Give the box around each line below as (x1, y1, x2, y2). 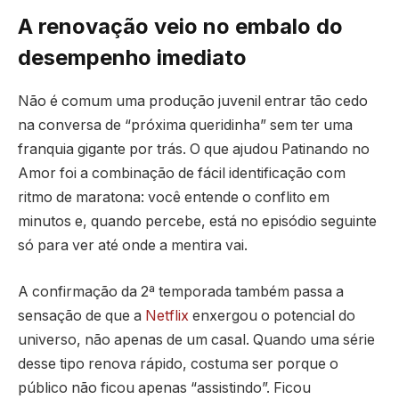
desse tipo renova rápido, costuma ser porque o (18, 354, 338, 372)
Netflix (145, 306, 189, 324)
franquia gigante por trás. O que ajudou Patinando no (18, 141, 370, 159)
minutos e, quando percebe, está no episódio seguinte (18, 213, 377, 231)
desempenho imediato (18, 45, 247, 71)
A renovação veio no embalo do (18, 13, 343, 40)
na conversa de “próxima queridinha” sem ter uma (18, 117, 353, 134)
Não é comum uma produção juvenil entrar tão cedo (18, 93, 368, 110)
